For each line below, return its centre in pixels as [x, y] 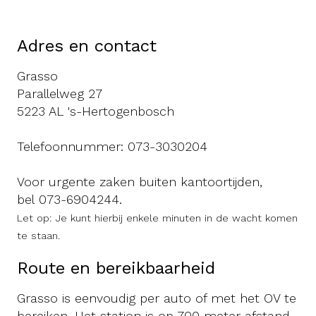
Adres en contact [87, 46]
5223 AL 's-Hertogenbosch [96, 111]
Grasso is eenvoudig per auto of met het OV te [157, 298]
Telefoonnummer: [72, 146]
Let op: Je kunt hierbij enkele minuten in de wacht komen [157, 218]
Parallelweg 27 [60, 93]
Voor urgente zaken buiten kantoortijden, [140, 182]
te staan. [38, 236]
